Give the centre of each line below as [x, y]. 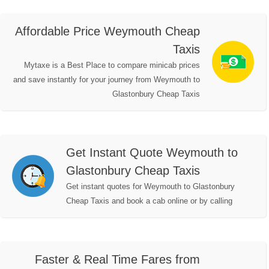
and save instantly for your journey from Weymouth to [107, 80]
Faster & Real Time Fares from [117, 260]
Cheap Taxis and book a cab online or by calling [149, 201]
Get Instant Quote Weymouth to [152, 153]
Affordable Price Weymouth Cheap [107, 32]
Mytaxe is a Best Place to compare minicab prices [112, 65]
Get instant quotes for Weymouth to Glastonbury [150, 187]
